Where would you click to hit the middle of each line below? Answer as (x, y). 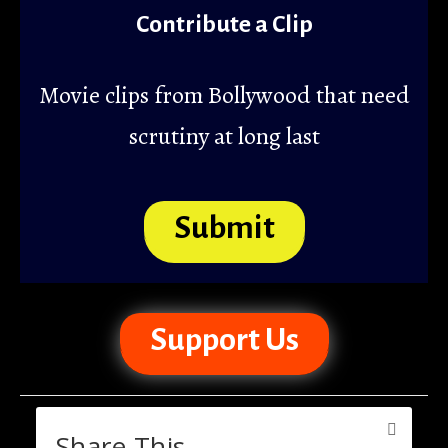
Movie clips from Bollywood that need (224, 94)
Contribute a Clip (224, 23)
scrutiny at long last (224, 135)
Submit (224, 227)
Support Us (224, 339)
